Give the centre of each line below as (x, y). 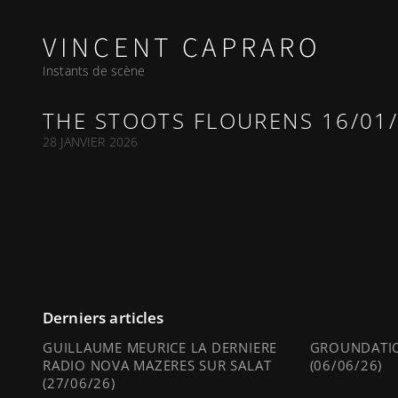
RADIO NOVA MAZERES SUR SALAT (157, 365)
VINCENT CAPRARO (182, 48)
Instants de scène (94, 71)
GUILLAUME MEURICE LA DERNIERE (160, 347)
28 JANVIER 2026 (91, 141)
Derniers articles (103, 317)
